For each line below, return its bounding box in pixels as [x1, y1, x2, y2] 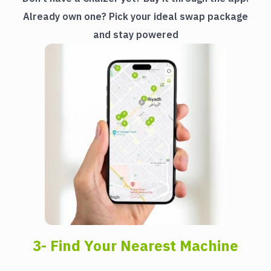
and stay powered [93, 28, 178, 41]
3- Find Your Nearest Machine [33, 236, 238, 255]
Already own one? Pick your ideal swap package [23, 10, 248, 22]
